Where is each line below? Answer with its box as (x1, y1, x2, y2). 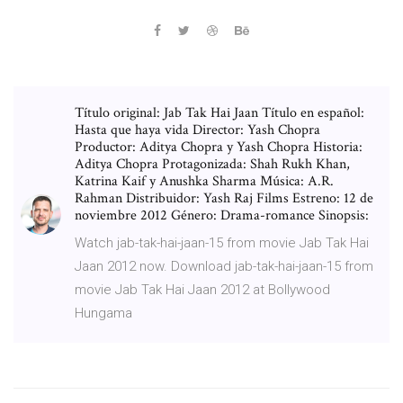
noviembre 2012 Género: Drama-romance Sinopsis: (75, 205, 369, 225)
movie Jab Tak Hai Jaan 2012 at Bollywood (75, 281, 330, 298)
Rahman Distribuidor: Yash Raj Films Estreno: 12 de (75, 188, 373, 208)
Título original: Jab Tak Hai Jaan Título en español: (75, 103, 364, 122)
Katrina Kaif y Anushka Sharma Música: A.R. (75, 171, 334, 191)
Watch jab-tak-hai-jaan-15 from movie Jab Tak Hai (75, 234, 369, 251)
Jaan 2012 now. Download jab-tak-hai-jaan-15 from (75, 257, 373, 274)
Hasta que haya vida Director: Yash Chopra (75, 120, 320, 139)
